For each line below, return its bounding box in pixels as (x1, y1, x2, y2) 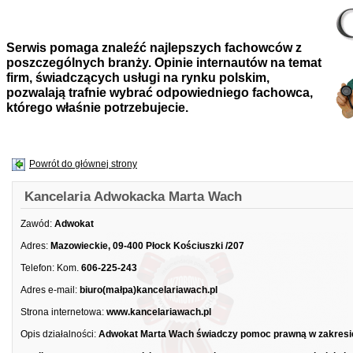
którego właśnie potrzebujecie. (6, 100, 188, 114)
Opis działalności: (20, 329, 96, 340)
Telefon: (20, 262, 54, 273)
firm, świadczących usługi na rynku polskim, (6, 70, 269, 84)
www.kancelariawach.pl (106, 307, 211, 318)
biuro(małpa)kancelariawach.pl (80, 284, 217, 295)
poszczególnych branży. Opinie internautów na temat (6, 55, 321, 69)
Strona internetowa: (20, 307, 104, 318)
